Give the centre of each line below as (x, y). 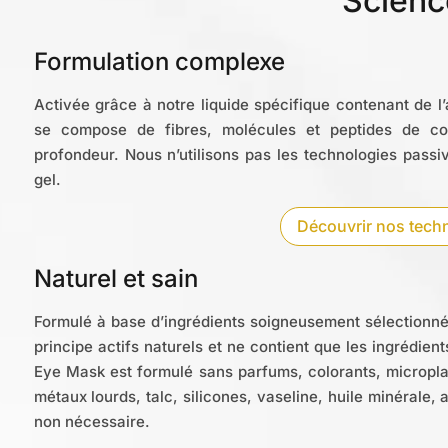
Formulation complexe (159, 62)
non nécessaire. (91, 421)
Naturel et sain (115, 278)
